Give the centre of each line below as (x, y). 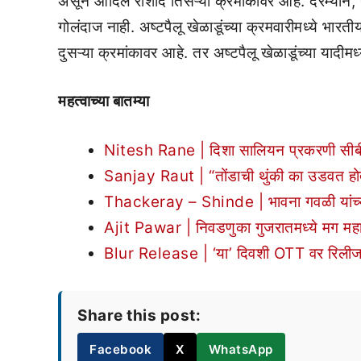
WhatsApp (241, 349)
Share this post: (139, 315)
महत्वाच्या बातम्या (106, 101)
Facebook (120, 349)
